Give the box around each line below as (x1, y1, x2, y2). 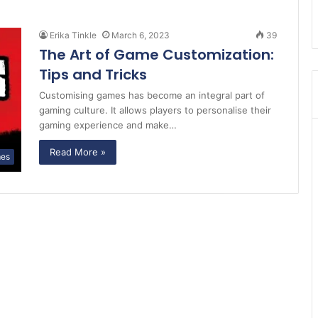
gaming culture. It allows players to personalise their (39, 104, 271, 116)
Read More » (50, 146, 106, 158)
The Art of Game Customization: (39, 45, 274, 65)
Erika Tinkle (50, 30, 97, 40)
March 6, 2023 (111, 30, 170, 40)
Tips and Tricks (39, 65, 147, 84)
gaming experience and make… (39, 119, 177, 131)
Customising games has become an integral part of (39, 89, 265, 101)
